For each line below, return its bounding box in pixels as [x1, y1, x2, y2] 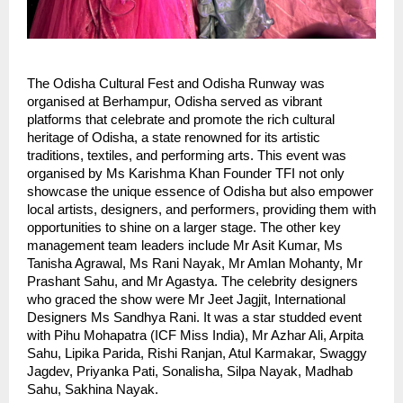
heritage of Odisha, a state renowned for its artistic [27, 130, 320, 145]
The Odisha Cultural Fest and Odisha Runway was [27, 76, 325, 91]
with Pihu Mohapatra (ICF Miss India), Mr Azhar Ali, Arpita [27, 327, 363, 343]
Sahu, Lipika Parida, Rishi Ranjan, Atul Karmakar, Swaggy [27, 345, 367, 361]
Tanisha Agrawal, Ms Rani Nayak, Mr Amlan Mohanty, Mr [27, 255, 363, 271]
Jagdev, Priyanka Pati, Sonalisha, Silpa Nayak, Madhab [27, 363, 353, 379]
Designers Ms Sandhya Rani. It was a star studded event [27, 309, 362, 325]
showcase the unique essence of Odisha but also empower [27, 184, 373, 199]
